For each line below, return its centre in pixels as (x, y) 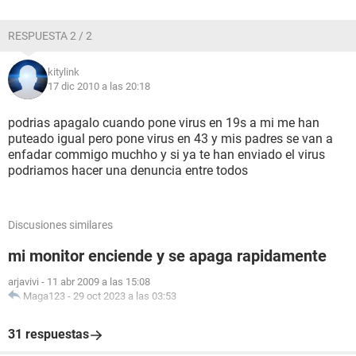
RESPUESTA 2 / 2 (50, 36)
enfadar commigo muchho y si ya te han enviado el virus (166, 155)
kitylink (64, 72)
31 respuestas (48, 334)
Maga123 (44, 296)
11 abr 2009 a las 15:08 (99, 282)
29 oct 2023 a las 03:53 (125, 296)
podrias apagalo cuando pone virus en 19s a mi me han (164, 123)
